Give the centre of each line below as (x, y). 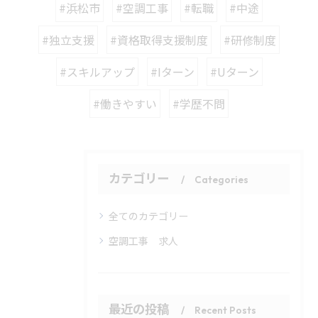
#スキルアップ (97, 71)
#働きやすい (125, 103)
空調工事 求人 (143, 240)
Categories (221, 179)
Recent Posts (225, 310)
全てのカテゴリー (148, 215)
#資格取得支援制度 (159, 39)
